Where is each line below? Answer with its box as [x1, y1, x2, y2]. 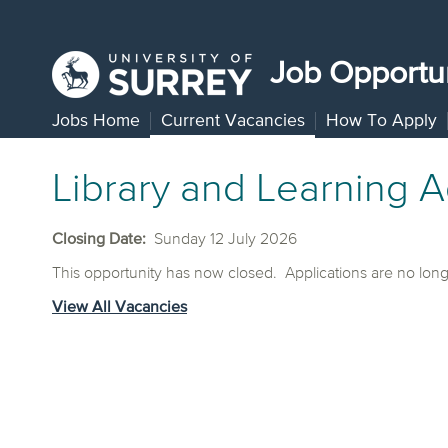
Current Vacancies [161, 112, 305, 130]
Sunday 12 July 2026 [150, 232, 297, 248]
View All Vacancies [52, 300, 187, 316]
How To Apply [326, 112, 437, 130]
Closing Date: [52, 232, 150, 248]
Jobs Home [52, 112, 140, 130]
